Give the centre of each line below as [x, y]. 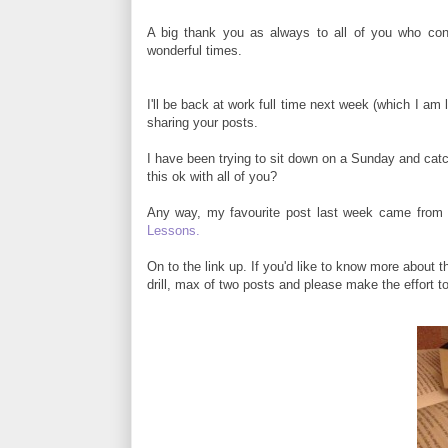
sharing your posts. [204, 123]
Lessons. [173, 231]
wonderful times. [194, 51]
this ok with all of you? [211, 177]
